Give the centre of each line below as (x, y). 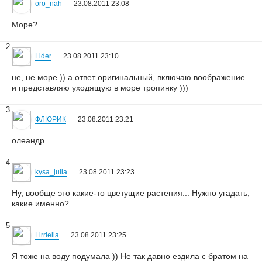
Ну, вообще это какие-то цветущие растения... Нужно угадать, (131, 193)
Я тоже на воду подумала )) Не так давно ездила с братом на (130, 256)
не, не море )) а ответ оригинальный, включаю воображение (128, 77)
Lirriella (47, 235)
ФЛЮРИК (51, 119)
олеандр (28, 140)
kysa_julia (51, 172)
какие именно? (40, 204)
